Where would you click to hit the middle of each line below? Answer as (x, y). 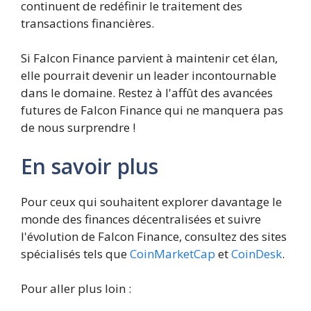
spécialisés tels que (75, 253)
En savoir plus (90, 166)
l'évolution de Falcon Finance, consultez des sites (154, 236)
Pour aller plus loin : (76, 288)
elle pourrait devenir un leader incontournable (149, 75)
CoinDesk (257, 253)
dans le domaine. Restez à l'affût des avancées (147, 93)
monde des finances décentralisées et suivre (141, 219)
